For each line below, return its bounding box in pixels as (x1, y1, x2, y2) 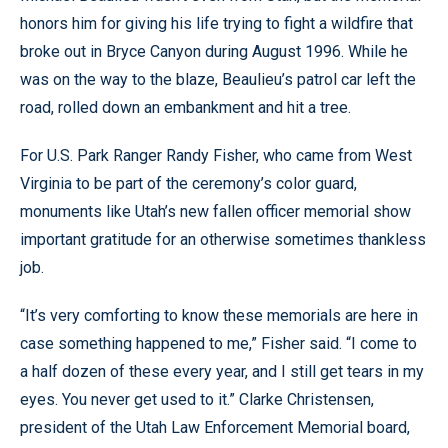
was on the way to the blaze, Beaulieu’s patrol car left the (20, 70, 416, 89)
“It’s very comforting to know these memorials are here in (20, 306, 418, 325)
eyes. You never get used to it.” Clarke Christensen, (20, 390, 374, 409)
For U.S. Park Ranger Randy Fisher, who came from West (20, 146, 412, 165)
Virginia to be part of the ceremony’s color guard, (20, 174, 357, 193)
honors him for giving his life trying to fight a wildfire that (20, 14, 413, 33)
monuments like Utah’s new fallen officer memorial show (20, 202, 411, 221)
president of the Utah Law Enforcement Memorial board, (20, 418, 410, 437)
